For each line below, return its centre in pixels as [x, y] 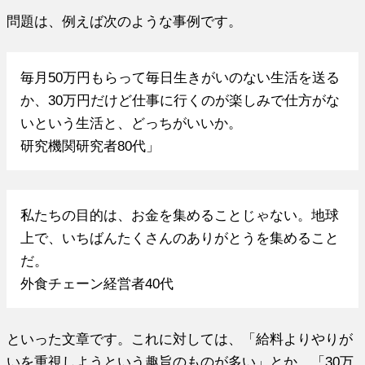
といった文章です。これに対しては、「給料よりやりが [180, 339]
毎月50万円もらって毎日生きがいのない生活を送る [180, 77]
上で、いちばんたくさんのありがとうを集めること [179, 237]
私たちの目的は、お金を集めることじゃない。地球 [179, 215]
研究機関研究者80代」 [90, 145]
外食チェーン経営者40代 [97, 283]
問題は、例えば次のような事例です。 [125, 22]
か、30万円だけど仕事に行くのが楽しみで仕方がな [180, 100]
